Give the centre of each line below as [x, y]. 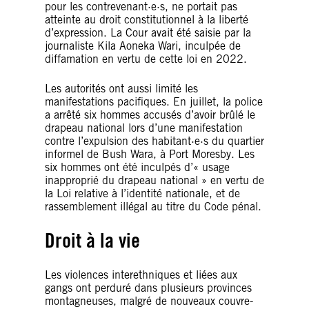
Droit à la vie [92, 240]
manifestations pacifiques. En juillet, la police [154, 101]
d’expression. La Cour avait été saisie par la [148, 32]
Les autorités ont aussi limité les [121, 88]
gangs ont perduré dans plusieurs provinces [148, 288]
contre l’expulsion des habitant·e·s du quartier [154, 141]
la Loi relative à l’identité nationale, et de [142, 193]
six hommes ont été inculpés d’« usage [137, 167]
